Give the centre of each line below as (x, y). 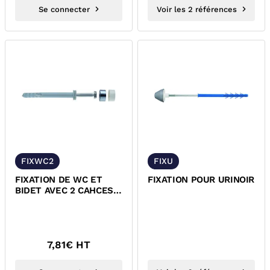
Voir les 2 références (196, 9)
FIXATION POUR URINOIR (201, 180)
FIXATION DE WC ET (59, 180)
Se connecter (64, 9)
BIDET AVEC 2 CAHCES (64, 190)
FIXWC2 (37, 161)
